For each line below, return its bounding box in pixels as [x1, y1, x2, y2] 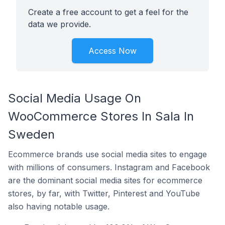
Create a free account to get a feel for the [28, 7, 188, 17]
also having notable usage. [8, 201, 109, 211]
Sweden [8, 127, 55, 142]
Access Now [88, 46, 137, 56]
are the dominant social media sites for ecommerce [8, 175, 202, 185]
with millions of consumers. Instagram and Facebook [8, 162, 210, 172]
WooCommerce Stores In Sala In [8, 109, 194, 124]
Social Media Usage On [8, 91, 141, 105]
